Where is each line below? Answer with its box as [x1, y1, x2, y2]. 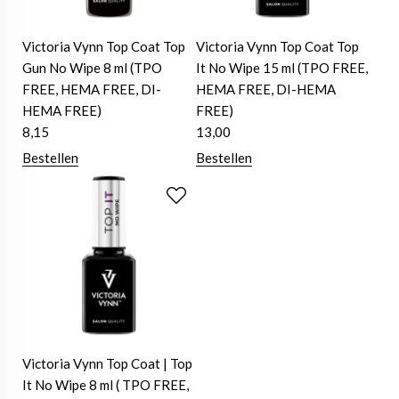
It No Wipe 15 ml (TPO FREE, [196, 60, 369, 77]
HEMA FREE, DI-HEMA [196, 81, 337, 98]
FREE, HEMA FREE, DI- [22, 81, 161, 98]
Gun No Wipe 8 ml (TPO [22, 60, 162, 77]
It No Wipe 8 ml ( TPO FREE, [22, 377, 189, 394]
